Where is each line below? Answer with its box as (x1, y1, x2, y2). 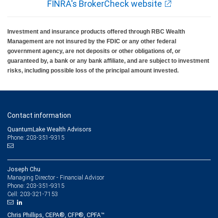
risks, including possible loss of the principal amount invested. (7, 67, 179, 74)
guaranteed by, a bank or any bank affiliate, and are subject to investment (7, 57, 209, 64)
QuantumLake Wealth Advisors (7, 126, 91, 133)
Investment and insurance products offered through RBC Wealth (7, 28, 185, 35)
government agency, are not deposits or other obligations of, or (7, 48, 181, 54)
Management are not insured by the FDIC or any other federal (7, 38, 176, 45)
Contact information (7, 111, 71, 120)
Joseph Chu (7, 165, 40, 173)
